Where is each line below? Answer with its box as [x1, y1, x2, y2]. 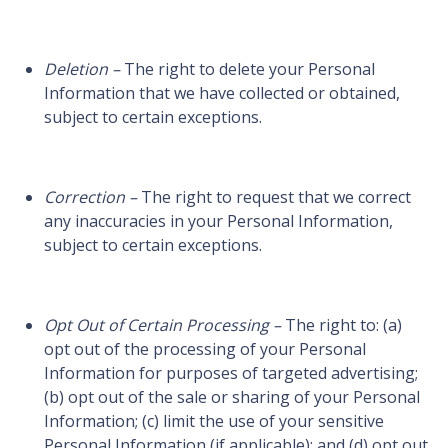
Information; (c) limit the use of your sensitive [44, 410, 384, 433]
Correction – [44, 186, 137, 209]
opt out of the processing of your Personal [44, 338, 366, 361]
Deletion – [44, 58, 120, 81]
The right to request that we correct [137, 186, 411, 209]
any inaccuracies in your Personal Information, [44, 210, 393, 233]
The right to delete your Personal [120, 58, 375, 81]
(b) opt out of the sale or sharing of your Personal [44, 386, 420, 409]
